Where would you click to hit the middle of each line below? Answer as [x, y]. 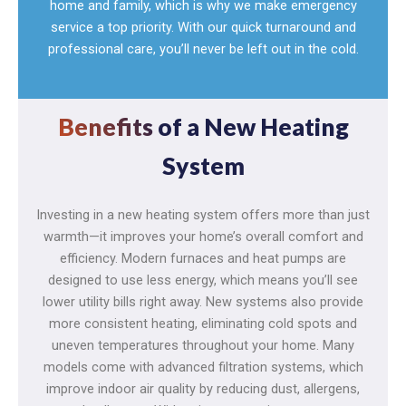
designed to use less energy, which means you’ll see [203, 280]
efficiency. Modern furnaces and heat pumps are [203, 258]
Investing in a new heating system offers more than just [203, 214]
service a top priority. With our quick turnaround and [203, 27]
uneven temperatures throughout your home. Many [203, 345]
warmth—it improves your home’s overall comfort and [203, 236]
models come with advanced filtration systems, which [203, 367]
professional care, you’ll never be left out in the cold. [203, 48]
